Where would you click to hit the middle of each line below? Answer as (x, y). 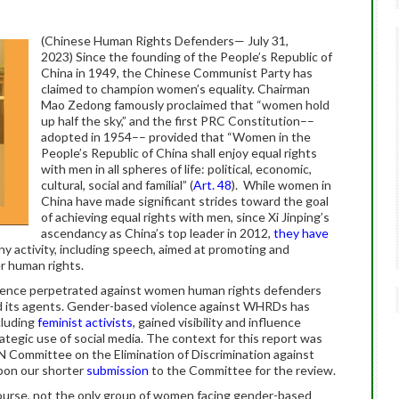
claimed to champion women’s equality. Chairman (175, 89)
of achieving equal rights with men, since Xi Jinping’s (185, 217)
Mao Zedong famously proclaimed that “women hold (185, 105)
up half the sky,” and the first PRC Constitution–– (178, 121)
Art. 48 (212, 185)
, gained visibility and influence (217, 322)
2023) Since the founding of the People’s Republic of (187, 57)
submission (118, 370)
